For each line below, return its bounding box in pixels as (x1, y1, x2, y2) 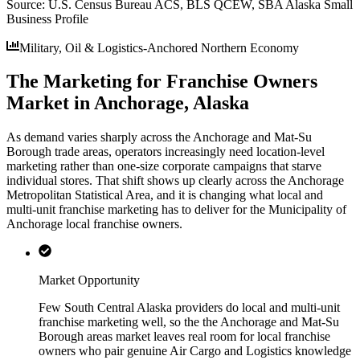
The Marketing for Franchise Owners (6, 71, 317, 92)
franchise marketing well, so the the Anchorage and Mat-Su (39, 315, 339, 329)
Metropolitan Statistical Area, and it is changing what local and (6, 188, 323, 202)
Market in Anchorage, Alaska (6, 92, 249, 114)
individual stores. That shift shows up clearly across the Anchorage (6, 174, 344, 188)
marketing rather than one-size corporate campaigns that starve (6, 159, 321, 174)
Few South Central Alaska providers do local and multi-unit (39, 301, 340, 315)
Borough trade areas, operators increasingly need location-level (6, 145, 325, 159)
